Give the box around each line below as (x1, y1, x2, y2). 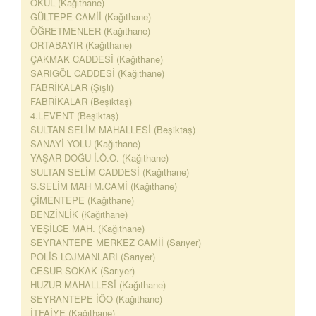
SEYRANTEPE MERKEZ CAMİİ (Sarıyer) (30, 236, 201, 249)
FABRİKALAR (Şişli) (30, 80, 114, 94)
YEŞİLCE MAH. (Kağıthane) (30, 221, 145, 235)
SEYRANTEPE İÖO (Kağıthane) (30, 292, 162, 305)
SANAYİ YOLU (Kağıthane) (30, 137, 140, 150)
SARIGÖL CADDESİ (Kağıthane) (30, 66, 164, 80)
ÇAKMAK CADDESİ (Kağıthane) (30, 52, 163, 66)
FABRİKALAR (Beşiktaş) (30, 95, 132, 108)
